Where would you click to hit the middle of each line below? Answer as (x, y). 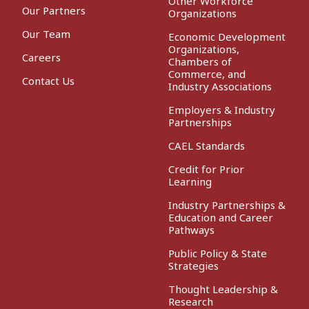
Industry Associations (220, 86)
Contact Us (48, 80)
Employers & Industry (222, 109)
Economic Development (227, 36)
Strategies (193, 265)
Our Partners (54, 10)
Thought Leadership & (223, 289)
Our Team (46, 33)
